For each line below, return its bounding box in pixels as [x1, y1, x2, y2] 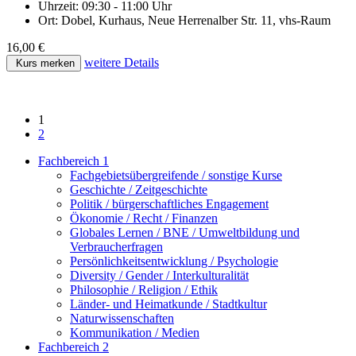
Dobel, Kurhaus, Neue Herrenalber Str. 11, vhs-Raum [61, 14, 331, 28]
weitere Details [84, 56, 159, 70]
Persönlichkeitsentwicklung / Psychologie [70, 254, 278, 269]
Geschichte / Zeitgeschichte [70, 183, 207, 197]
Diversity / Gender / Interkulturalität [70, 269, 249, 283]
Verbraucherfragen [70, 240, 163, 254]
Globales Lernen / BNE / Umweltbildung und [70, 226, 300, 240]
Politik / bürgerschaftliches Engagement [70, 197, 269, 211]
